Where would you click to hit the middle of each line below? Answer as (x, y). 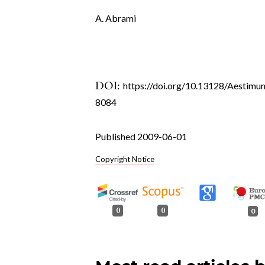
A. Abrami (116, 18)
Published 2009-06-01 (141, 137)
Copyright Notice (125, 159)
